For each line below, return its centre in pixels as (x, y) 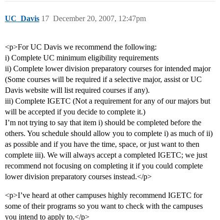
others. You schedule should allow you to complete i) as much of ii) (109, 134)
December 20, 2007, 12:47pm (99, 19)
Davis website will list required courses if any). (77, 90)
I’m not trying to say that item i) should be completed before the (103, 123)
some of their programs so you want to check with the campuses (104, 206)
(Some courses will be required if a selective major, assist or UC (103, 80)
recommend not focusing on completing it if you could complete (104, 166)
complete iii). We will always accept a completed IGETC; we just (106, 155)
